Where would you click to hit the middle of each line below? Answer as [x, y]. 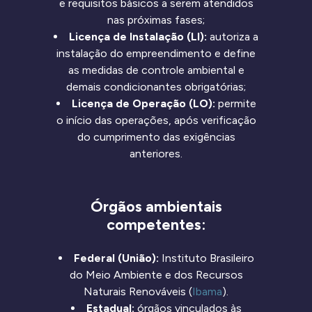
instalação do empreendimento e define [156, 54]
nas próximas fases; [156, 20]
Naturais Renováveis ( [138, 292]
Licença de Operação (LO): [143, 104]
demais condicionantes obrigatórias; [156, 87]
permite [235, 104]
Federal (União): [116, 258]
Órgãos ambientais [156, 206]
